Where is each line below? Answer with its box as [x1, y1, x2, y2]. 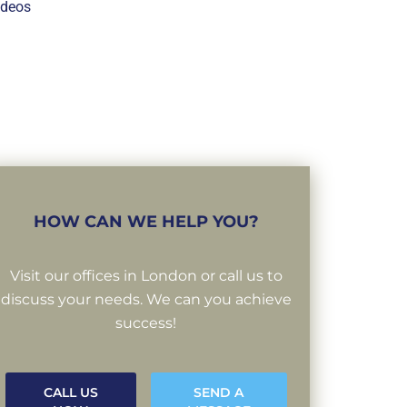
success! [115, 314, 177, 333]
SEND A [194, 384, 244, 402]
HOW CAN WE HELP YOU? [33, 212, 259, 233]
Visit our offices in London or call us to [9, 267, 283, 285]
